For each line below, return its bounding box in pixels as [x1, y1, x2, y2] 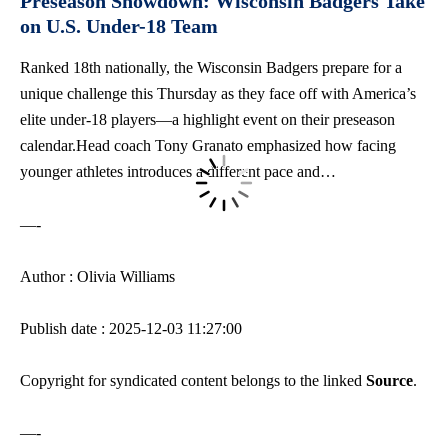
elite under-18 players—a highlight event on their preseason [20, 111, 395, 129]
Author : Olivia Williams [20, 268, 175, 286]
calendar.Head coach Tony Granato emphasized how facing [20, 137, 396, 155]
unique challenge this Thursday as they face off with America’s [20, 85, 416, 103]
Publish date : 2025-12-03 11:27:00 [20, 320, 242, 338]
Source [366, 372, 413, 390]
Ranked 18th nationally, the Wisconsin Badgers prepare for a [20, 59, 402, 77]
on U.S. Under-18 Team [20, 15, 218, 38]
